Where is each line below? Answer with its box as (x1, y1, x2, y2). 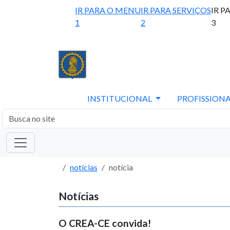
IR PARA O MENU (75, 5, 141, 15)
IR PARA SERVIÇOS (141, 5, 211, 15)
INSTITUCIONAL (87, 93, 154, 103)
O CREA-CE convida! (59, 217, 151, 229)
